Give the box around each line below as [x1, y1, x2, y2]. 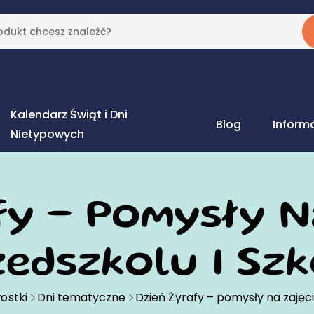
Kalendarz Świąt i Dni [10, 107, 128, 123]
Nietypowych [10, 126, 85, 142]
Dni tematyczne [36, 289, 126, 306]
